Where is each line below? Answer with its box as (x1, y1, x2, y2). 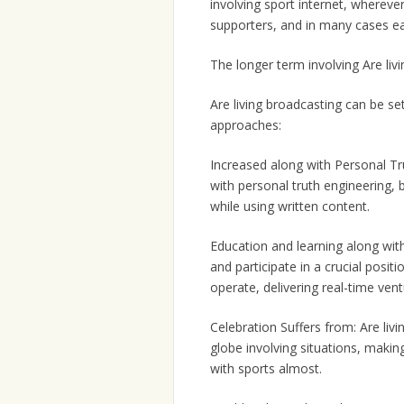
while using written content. (210, 197, 370, 216)
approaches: (210, 116, 281, 134)
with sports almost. (210, 360, 322, 378)
